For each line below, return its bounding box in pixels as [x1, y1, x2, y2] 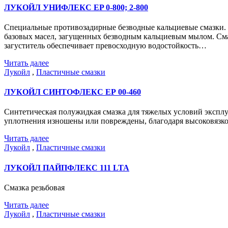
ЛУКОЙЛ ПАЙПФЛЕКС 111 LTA [4, 163, 129, 172]
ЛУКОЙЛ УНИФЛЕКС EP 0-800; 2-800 [4, 3, 148, 12]
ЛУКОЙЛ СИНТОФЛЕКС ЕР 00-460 [4, 88, 141, 97]
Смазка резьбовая [4, 183, 65, 192]
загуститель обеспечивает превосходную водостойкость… [4, 41, 207, 50]
